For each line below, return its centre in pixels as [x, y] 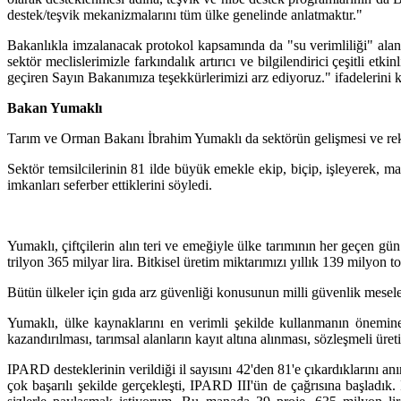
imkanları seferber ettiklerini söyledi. [110, 185]
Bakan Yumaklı [55, 108]
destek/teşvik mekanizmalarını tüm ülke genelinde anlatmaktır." [185, 15]
